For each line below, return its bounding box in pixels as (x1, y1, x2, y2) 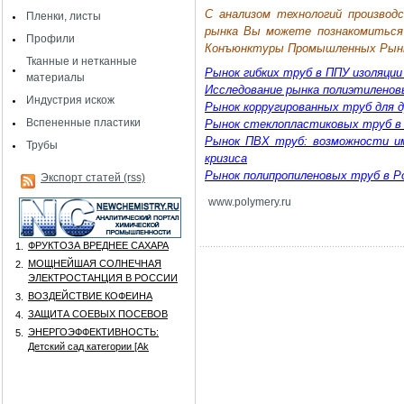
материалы (26, 71, 85, 84)
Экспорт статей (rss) (41, 171, 145, 184)
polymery (234, 196, 279, 208)
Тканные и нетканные (26, 55, 137, 68)
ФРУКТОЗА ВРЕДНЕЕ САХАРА (28, 240, 169, 251)
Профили (26, 32, 75, 45)
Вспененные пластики (26, 116, 141, 129)
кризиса (205, 151, 247, 165)
